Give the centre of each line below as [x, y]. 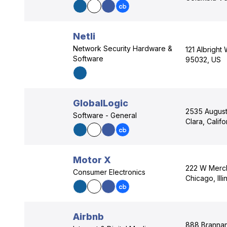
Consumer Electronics [109, 172]
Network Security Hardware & [123, 48]
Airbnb [88, 217]
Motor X [92, 160]
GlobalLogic [101, 103]
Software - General [105, 115]
